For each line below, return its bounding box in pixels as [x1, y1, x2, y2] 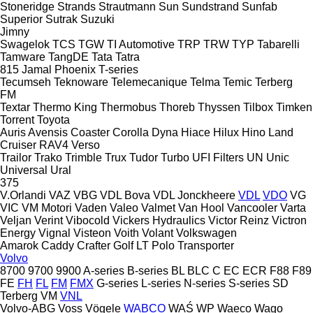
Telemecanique [111, 75, 187, 88]
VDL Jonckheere [153, 189, 235, 201]
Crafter [77, 239, 110, 252]
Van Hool [178, 201, 224, 214]
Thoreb [159, 101, 195, 113]
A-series [83, 264, 124, 277]
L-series [141, 277, 181, 289]
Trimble [65, 151, 102, 163]
